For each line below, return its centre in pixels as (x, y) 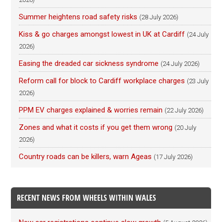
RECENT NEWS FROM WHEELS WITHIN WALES (87, 198)
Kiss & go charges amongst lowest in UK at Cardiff (102, 34)
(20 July (186, 128)
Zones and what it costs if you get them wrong (96, 127)
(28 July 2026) (159, 17)
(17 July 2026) (173, 157)
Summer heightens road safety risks (78, 17)
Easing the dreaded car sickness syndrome (89, 63)
